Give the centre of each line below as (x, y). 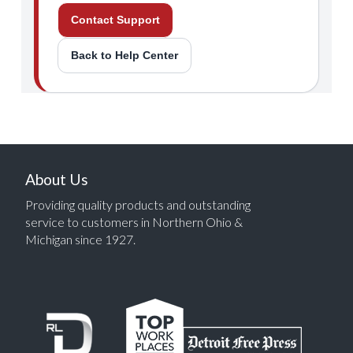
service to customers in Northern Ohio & (134, 222)
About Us (57, 179)
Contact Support (115, 20)
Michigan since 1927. (80, 239)
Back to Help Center (124, 55)
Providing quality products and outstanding (138, 204)
